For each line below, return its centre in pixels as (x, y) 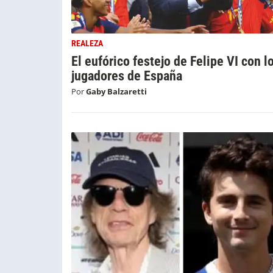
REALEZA (87, 43)
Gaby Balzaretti (116, 92)
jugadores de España (127, 75)
